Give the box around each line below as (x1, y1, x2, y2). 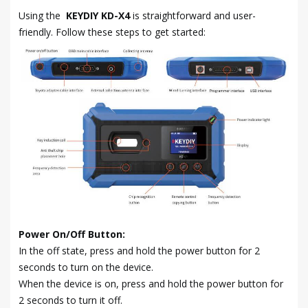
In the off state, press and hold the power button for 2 (19, 243, 260, 257)
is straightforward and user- (133, 9, 256, 23)
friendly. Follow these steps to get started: (19, 25, 206, 39)
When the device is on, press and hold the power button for (19, 276, 283, 290)
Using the (19, 9, 66, 23)
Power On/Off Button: (19, 227, 125, 241)
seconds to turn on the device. (19, 260, 153, 274)
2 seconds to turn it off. (19, 293, 122, 307)
